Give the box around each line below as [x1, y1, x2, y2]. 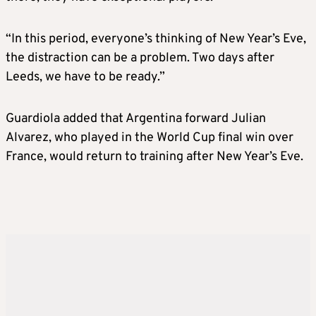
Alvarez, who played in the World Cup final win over [6, 129, 293, 146]
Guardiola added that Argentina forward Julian [6, 110, 266, 127]
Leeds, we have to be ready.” [6, 68, 165, 85]
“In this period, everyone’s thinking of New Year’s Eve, [6, 30, 306, 47]
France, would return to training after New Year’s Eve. [6, 148, 303, 165]
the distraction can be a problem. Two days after [6, 49, 274, 66]
